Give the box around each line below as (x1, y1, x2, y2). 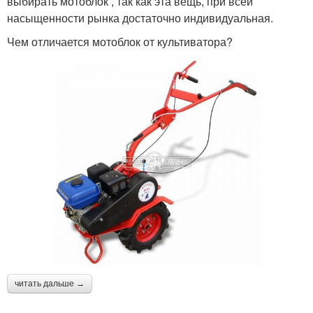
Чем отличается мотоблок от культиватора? (7, 34, 233, 50)
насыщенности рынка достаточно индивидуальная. (7, 10, 273, 27)
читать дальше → (15, 279, 85, 289)
